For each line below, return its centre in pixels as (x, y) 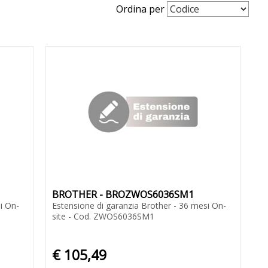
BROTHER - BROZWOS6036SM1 (123, 195)
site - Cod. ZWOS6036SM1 (103, 217)
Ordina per (140, 9)
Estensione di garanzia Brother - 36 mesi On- (139, 206)
